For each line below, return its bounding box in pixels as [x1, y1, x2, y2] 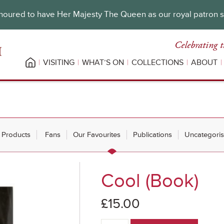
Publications [133, 130, 172, 139]
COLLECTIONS [131, 57, 183, 67]
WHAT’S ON [82, 57, 124, 67]
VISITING [43, 57, 74, 67]
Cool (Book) [101, 170, 199, 192]
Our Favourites [73, 130, 120, 139]
